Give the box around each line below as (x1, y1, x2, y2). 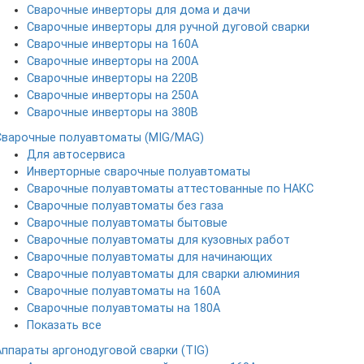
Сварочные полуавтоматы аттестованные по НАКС (27, 182, 314, 197)
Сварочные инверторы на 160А (27, 37, 198, 52)
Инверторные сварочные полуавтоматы (27, 165, 250, 180)
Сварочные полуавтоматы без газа (27, 199, 223, 214)
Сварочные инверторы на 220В (27, 71, 198, 86)
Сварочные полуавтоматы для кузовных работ (27, 233, 290, 248)
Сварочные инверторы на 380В (27, 106, 198, 120)
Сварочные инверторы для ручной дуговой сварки (27, 20, 310, 35)
